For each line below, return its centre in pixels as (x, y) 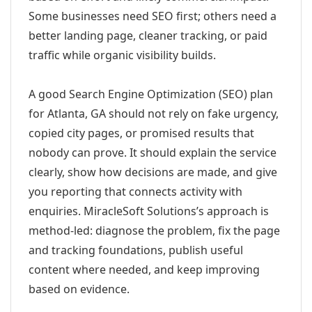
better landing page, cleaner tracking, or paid (148, 36)
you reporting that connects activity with (135, 192)
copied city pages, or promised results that (141, 133)
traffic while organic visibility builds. (122, 55)
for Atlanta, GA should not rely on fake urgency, (154, 114)
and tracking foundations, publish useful (136, 250)
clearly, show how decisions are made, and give (153, 172)
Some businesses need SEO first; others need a (153, 16)
